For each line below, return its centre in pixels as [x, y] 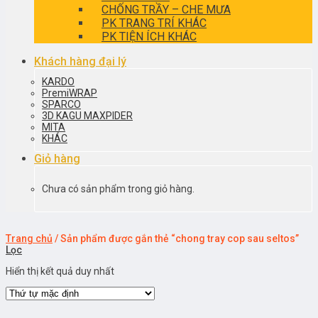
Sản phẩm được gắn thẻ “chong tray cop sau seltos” [179, 238]
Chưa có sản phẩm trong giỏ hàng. [118, 189]
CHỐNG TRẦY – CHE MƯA [166, 10]
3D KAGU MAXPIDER [87, 116]
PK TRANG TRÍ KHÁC [154, 23]
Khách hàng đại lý [80, 61]
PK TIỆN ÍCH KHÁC [149, 37]
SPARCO [61, 104]
